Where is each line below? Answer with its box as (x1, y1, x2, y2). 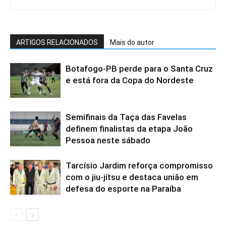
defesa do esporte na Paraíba (66, 183, 181, 194)
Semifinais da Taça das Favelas (66, 111, 187, 122)
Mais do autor (110, 38, 154, 46)
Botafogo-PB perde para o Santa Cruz (66, 63, 213, 74)
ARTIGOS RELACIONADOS (16, 38, 98, 46)
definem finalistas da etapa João (66, 123, 193, 134)
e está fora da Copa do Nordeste (66, 75, 194, 85)
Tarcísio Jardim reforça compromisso (66, 160, 213, 171)
